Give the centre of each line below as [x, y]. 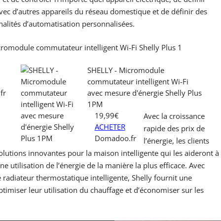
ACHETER [110, 127]
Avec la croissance [174, 116]
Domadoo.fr [115, 138]
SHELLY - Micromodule [126, 70]
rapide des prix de [174, 128]
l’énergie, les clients [176, 140]
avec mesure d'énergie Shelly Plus [144, 92]
